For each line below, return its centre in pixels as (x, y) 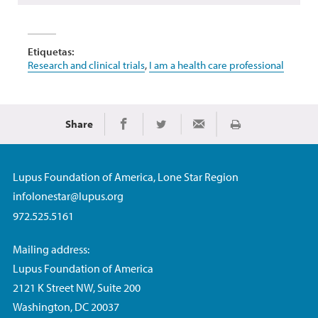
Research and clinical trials (86, 65)
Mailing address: (51, 249)
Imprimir (255, 130)
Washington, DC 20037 (66, 306)
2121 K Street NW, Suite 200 (77, 287)
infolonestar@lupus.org (68, 196)
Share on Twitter (194, 130)
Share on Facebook (171, 131)
